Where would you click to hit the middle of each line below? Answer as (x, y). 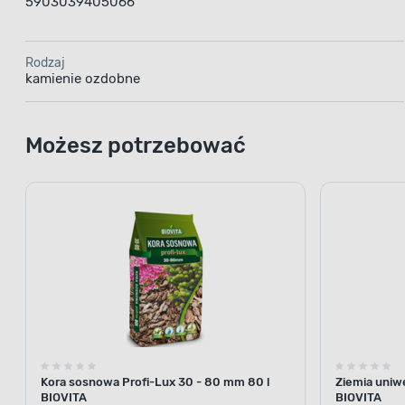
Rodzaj (45, 46)
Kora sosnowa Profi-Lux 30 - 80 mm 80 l (155, 365)
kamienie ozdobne (83, 62)
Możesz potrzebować (136, 129)
